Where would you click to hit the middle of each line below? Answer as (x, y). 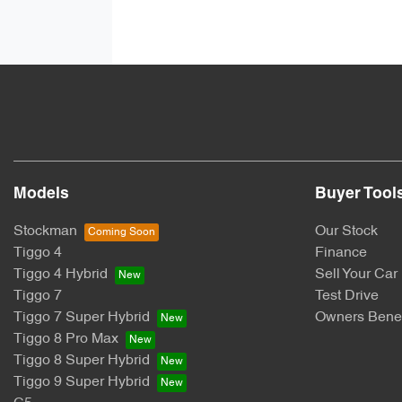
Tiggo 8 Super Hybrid (82, 361)
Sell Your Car (356, 275)
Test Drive (347, 297)
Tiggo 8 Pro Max (66, 340)
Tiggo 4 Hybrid (61, 275)
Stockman (45, 232)
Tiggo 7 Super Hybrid (82, 318)
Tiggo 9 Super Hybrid (82, 383)
